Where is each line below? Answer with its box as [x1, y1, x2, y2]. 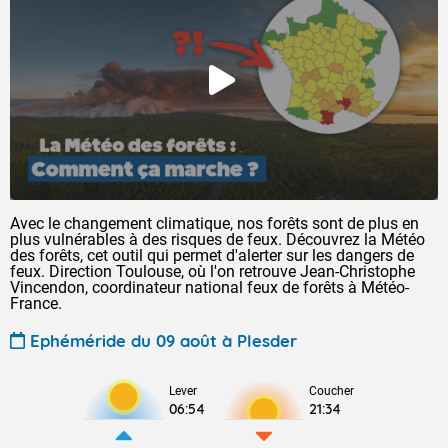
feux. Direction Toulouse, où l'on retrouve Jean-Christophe [10, 262, 415, 281]
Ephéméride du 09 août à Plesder [30, 329, 297, 351]
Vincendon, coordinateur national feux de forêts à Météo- [10, 278, 409, 297]
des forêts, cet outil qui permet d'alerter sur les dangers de [10, 246, 414, 265]
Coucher [309, 384, 354, 398]
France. [10, 294, 62, 313]
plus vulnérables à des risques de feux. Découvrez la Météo [10, 230, 425, 249]
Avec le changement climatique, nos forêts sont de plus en [10, 214, 419, 233]
